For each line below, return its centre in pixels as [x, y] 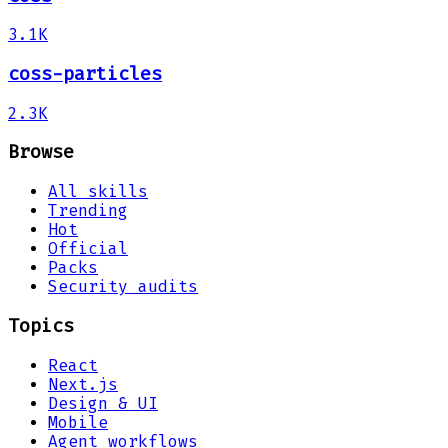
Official [88, 249]
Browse [41, 152]
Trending [88, 211]
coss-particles [85, 74]
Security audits [123, 287]
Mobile [78, 422]
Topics [41, 325]
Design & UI [103, 403]
